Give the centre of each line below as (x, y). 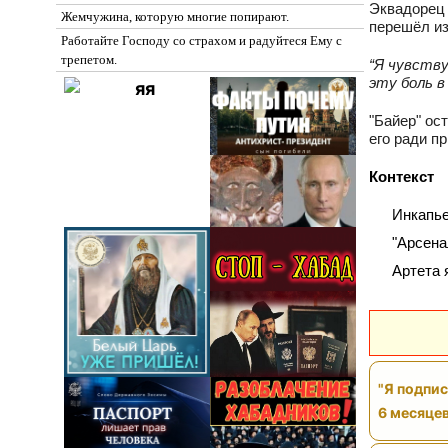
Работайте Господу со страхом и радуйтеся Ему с (201, 40)
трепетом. (88, 59)
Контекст (401, 176)
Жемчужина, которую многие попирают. (174, 16)
